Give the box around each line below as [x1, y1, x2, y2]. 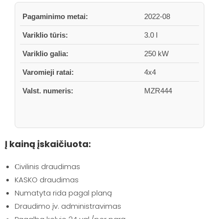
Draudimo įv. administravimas [15, 200, 121, 211]
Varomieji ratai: [22, 67, 74, 76]
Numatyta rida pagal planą [15, 187, 112, 198]
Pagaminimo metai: [22, 12, 88, 21]
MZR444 [144, 86, 172, 95]
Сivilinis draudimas [15, 161, 80, 172]
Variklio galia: [22, 49, 68, 58]
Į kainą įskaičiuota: [5, 137, 91, 150]
